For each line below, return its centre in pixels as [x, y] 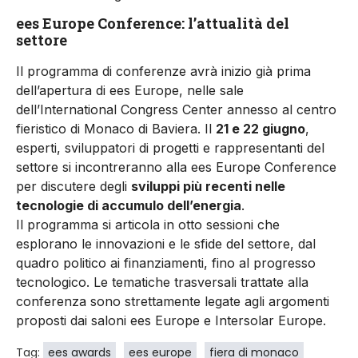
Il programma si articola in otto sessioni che [148, 225]
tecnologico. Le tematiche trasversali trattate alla [162, 282]
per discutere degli [74, 187]
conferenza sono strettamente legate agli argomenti [173, 302]
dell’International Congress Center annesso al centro [176, 110]
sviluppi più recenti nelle [208, 187]
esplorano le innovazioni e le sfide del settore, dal [166, 244]
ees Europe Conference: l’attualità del [153, 24]
